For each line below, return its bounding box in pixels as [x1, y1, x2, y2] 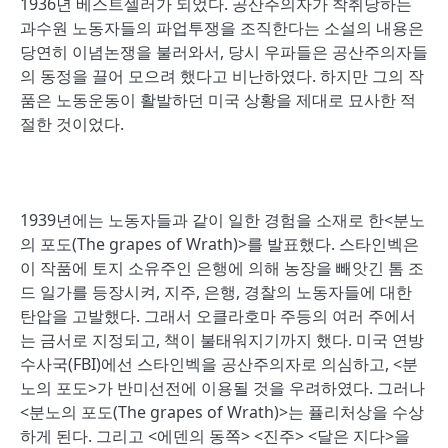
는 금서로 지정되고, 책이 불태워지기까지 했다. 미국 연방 [20, 329, 424, 351]
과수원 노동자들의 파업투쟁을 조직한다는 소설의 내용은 [20, 17, 424, 39]
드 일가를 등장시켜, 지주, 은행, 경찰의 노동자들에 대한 [20, 281, 412, 303]
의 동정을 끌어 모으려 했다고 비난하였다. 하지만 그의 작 [20, 65, 424, 87]
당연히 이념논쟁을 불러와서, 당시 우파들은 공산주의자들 [20, 41, 428, 63]
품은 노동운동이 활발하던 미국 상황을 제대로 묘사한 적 [20, 89, 416, 111]
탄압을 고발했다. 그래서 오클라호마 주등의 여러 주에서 [20, 305, 416, 327]
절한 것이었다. [20, 113, 124, 135]
